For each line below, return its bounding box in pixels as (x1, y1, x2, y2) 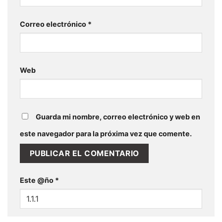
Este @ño (20, 176, 55, 185)
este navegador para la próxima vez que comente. (20, 129, 192, 138)
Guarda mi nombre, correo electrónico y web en (36, 112, 200, 121)
